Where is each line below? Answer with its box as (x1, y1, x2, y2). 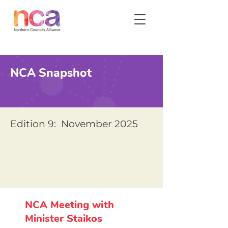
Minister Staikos (25, 212, 102, 225)
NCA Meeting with (25, 198, 114, 212)
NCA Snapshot (10, 65, 92, 81)
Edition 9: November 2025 (10, 118, 138, 130)
